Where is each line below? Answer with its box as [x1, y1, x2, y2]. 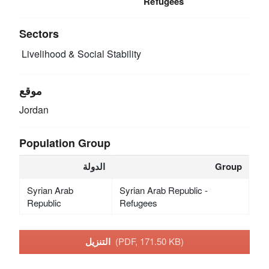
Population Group [19, 134, 111, 151]
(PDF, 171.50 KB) [115, 235, 184, 248]
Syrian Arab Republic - [119, 183, 208, 196]
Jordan [19, 102, 49, 116]
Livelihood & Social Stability [19, 47, 142, 61]
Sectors [19, 25, 59, 41]
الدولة [83, 159, 106, 173]
